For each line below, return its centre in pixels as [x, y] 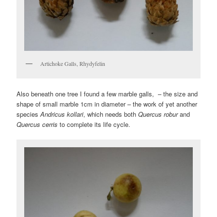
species [29, 114]
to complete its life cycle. [94, 124]
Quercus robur [158, 114]
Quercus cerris [37, 124]
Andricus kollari [62, 114]
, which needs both [111, 114]
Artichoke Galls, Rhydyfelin [73, 63]
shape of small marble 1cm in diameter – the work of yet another [107, 104]
